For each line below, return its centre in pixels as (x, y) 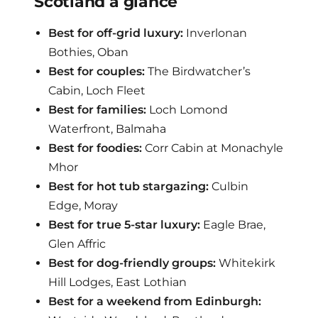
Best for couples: (97, 72)
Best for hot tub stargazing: (129, 187)
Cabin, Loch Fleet (97, 91)
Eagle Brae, (233, 225)
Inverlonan (215, 33)
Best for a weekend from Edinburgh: (155, 302)
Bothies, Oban (89, 53)
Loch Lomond (187, 110)
